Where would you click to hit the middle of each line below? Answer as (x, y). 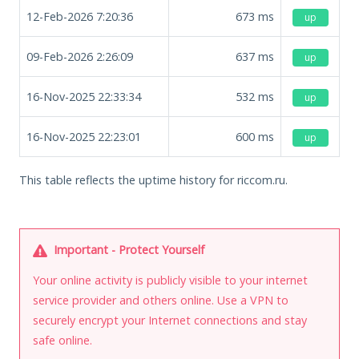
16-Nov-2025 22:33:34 (84, 96)
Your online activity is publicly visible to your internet (170, 280)
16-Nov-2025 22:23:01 (84, 136)
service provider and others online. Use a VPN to (161, 300)
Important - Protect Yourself (127, 249)
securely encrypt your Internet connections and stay (170, 320)
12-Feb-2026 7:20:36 (80, 16)
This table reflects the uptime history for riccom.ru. (153, 179)
